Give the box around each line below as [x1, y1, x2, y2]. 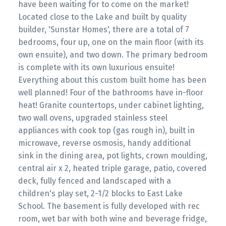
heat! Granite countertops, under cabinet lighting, [18, 100, 204, 110]
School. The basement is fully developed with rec [18, 201, 200, 211]
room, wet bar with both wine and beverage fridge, [18, 214, 207, 224]
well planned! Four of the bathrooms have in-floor [18, 88, 203, 98]
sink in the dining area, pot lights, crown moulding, [18, 151, 207, 161]
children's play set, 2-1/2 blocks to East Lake [18, 189, 183, 199]
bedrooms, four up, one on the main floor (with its [18, 37, 204, 47]
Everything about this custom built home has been [18, 75, 206, 85]
